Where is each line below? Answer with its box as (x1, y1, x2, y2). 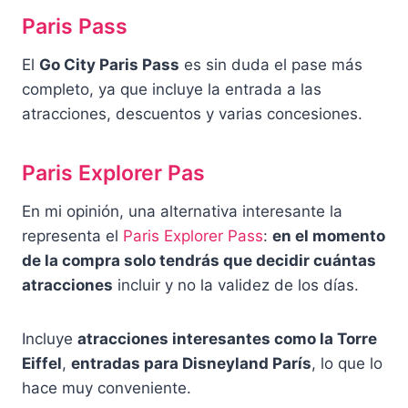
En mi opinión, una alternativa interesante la (22, 201, 342, 220)
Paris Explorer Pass (123, 226, 263, 245)
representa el (22, 226, 123, 245)
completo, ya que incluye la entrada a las (22, 79, 321, 98)
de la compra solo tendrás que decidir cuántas (22, 250, 376, 270)
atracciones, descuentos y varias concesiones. (22, 104, 362, 123)
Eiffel (22, 353, 62, 372)
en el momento (272, 226, 385, 245)
